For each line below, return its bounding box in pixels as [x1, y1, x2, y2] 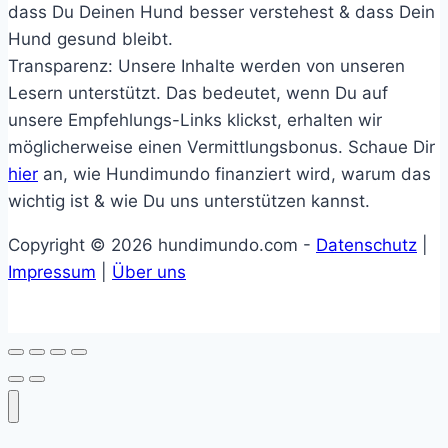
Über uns [112, 262, 186, 283]
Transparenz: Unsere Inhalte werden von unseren [8, 56, 405, 77]
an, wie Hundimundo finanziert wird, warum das [38, 164, 431, 185]
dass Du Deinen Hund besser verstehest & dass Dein [8, 2, 435, 23]
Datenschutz [316, 235, 417, 256]
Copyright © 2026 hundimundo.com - [8, 235, 316, 256]
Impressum [8, 262, 96, 283]
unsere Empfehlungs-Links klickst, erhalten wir [8, 110, 382, 131]
